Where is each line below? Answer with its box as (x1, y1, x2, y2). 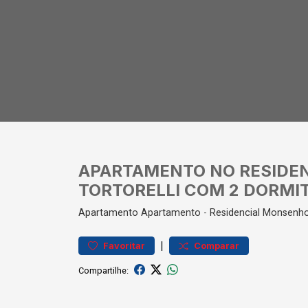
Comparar (194, 241, 239, 251)
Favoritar (103, 241, 145, 251)
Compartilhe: (78, 265, 129, 276)
